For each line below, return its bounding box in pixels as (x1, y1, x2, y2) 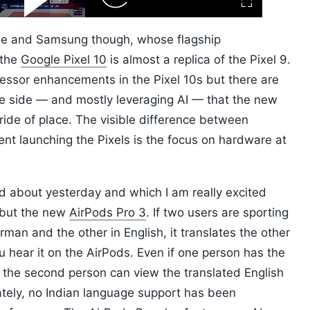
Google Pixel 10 (21, 53, 107, 67)
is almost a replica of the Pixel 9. (107, 53, 291, 67)
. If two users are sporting (146, 206, 289, 220)
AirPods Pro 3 (69, 206, 146, 220)
